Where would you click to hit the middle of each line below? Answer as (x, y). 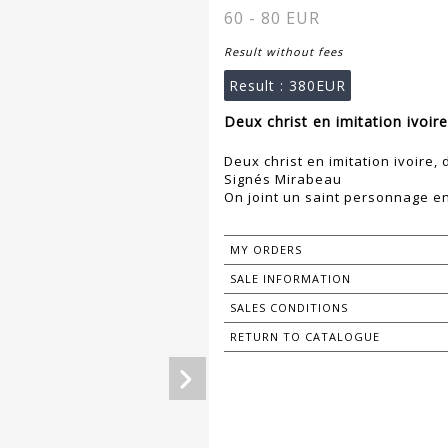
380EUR (317, 86)
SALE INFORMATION (290, 279)
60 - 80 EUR (272, 18)
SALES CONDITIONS (289, 308)
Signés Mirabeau (283, 179)
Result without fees (283, 52)
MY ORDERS (266, 250)
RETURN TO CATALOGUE (305, 337)
